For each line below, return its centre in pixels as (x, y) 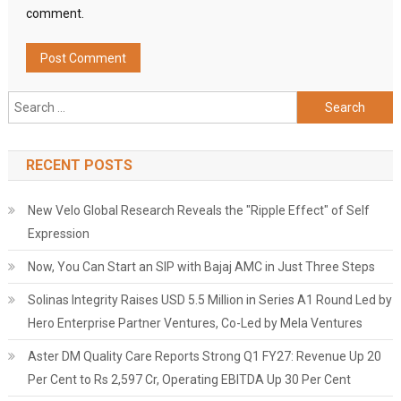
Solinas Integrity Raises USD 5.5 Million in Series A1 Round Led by (209, 300)
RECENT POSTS (79, 165)
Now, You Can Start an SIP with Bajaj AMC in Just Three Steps (201, 267)
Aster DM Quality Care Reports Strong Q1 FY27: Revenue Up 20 (204, 356)
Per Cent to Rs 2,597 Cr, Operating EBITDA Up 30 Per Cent (189, 380)
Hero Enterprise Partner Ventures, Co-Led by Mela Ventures (195, 323)
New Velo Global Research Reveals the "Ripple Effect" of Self (198, 210)
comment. (55, 13)
